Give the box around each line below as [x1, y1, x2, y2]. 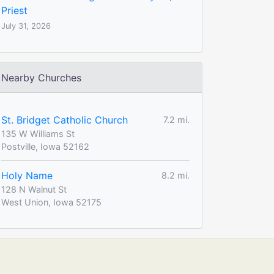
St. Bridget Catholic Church [1, 113, 128, 126]
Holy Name [1, 169, 53, 182]
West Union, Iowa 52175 [1, 196, 102, 207]
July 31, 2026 [1, 21, 51, 31]
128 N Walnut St [1, 183, 67, 194]
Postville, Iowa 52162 [1, 141, 89, 152]
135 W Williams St [1, 128, 75, 139]
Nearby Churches [1, 71, 81, 84]
